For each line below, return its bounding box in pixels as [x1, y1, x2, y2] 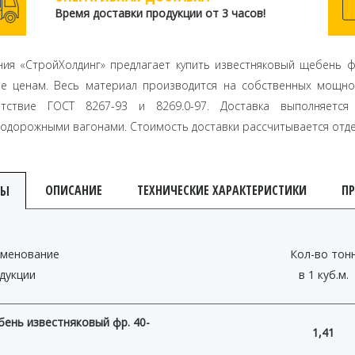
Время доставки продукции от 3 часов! [54, 6, 265, 21]
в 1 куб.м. [298, 267, 349, 283]
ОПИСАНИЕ [44, 181, 102, 200]
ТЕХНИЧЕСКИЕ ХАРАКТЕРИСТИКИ [136, 181, 307, 200]
